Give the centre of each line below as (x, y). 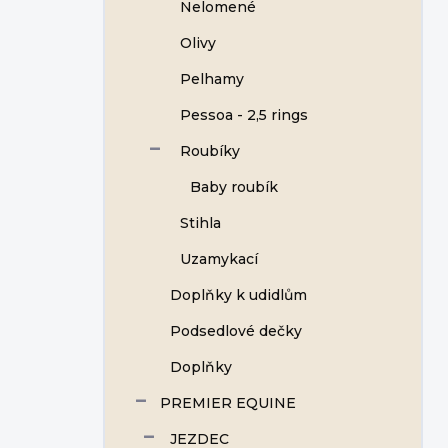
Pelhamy (212, 79)
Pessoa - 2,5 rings (244, 115)
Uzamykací (219, 259)
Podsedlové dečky (236, 331)
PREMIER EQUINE (228, 403)
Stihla (200, 223)
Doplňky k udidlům (238, 295)
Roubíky (210, 151)
